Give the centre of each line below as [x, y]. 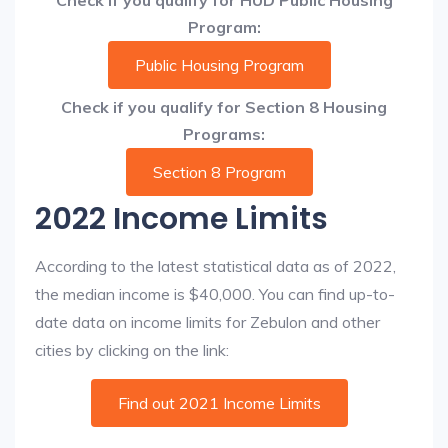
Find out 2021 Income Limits [219, 403]
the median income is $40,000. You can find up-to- [215, 294]
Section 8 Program [219, 172]
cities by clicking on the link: [132, 350]
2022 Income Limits [181, 219]
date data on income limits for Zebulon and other [207, 322]
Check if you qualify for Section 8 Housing [224, 107]
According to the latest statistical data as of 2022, [215, 266]
